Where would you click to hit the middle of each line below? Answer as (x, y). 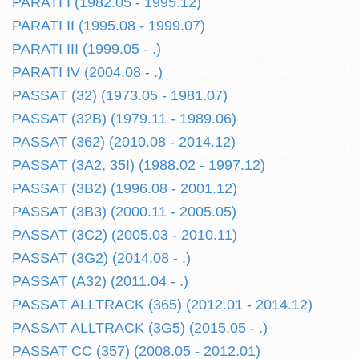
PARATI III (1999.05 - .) (87, 49)
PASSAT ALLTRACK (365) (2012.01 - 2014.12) (162, 305)
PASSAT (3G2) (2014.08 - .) (101, 258)
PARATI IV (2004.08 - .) (87, 72)
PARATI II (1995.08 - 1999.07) (109, 26)
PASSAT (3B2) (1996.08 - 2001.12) (125, 188)
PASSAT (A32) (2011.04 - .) (100, 281)
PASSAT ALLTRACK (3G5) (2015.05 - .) (140, 328)
